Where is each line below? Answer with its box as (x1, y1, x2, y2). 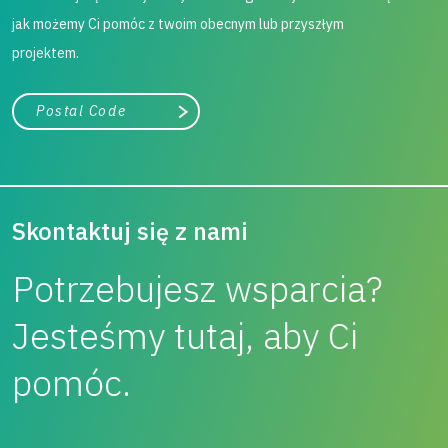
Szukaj (180, 108, 235, 126)
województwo (11, 95, 90, 111)
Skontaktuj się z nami (12, 215, 248, 247)
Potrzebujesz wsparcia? (12, 265, 383, 312)
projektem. (12, 44, 79, 62)
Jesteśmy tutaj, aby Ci (12, 312, 358, 359)
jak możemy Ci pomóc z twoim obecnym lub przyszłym (12, 15, 344, 33)
